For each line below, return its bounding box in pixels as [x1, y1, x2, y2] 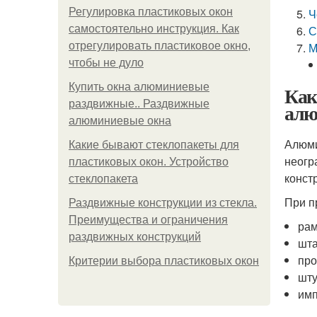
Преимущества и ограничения [69, 214, 228, 226]
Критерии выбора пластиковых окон [69, 255, 259, 267]
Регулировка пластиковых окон [69, 6, 233, 18]
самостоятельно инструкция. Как [69, 23, 239, 35]
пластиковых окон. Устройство [69, 156, 229, 168]
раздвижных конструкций [69, 231, 201, 243]
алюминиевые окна [69, 115, 171, 127]
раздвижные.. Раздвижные [69, 98, 209, 110]
